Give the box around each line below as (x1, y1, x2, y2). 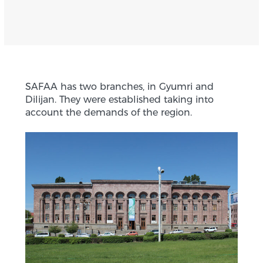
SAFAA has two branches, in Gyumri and (25, 81, 214, 93)
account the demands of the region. (25, 107, 192, 119)
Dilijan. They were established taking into (25, 94, 214, 106)
